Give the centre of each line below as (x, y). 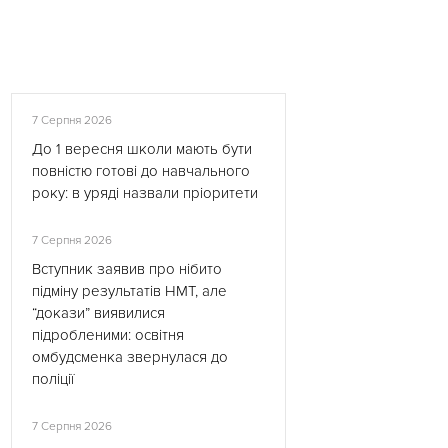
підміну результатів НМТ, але (129, 291)
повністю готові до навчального (141, 171)
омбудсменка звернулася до (130, 357)
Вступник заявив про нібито (127, 269)
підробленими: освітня (108, 335)
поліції (53, 379)
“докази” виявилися (98, 313)
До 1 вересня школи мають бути (142, 149)
